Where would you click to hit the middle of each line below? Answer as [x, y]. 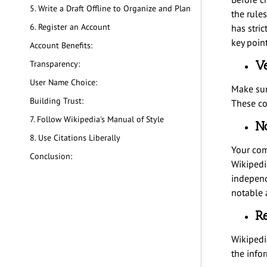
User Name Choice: [65, 83]
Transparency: [56, 64]
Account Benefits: [62, 46]
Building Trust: [57, 101]
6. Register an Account [70, 27]
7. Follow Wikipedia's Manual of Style [97, 119]
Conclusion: [51, 156]
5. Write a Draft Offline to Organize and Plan [110, 9]
